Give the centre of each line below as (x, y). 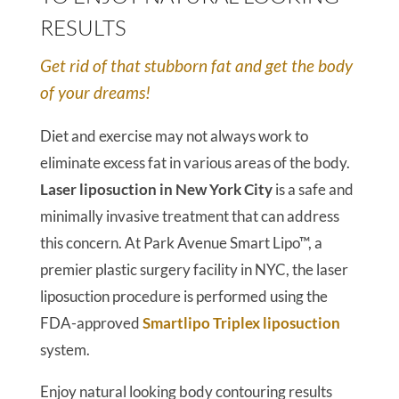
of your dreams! (95, 92)
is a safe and (313, 189)
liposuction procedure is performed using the (183, 296)
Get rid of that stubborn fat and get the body (196, 65)
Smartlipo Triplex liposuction (241, 323)
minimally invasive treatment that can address (189, 216)
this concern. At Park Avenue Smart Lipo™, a (181, 243)
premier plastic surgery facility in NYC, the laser (194, 269)
